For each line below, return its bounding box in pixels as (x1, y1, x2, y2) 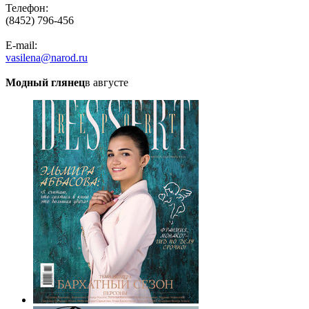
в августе (85, 77, 128, 89)
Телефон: (6, 2, 48, 14)
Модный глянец (6, 77, 85, 89)
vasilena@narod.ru (6, 52, 88, 64)
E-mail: (6, 39, 37, 52)
